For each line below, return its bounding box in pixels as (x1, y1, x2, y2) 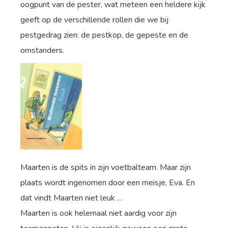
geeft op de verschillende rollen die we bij (20, 14, 168, 25)
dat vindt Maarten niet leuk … (20, 192, 123, 204)
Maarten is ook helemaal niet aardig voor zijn (20, 207, 177, 219)
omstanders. (20, 44, 64, 56)
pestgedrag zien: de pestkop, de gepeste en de (20, 29, 188, 41)
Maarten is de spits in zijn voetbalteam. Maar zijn (20, 161, 191, 173)
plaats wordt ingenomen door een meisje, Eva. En (20, 177, 195, 188)
